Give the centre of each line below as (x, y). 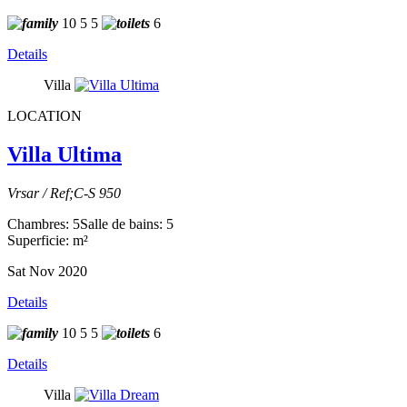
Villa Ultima (65, 154)
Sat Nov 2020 (47, 271)
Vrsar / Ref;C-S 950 (64, 193)
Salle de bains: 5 (127, 223)
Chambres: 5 (44, 223)
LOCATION (45, 115)
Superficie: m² (48, 240)
